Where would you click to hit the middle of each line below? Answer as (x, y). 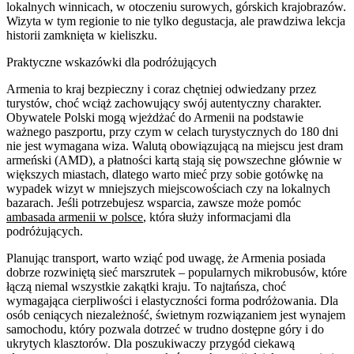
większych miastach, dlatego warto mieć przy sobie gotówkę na (165, 174)
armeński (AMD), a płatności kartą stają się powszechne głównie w (174, 160)
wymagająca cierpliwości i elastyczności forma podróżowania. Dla (172, 300)
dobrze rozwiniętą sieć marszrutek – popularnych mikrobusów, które (177, 272)
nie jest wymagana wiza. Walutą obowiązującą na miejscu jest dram (175, 145)
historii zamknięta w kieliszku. (82, 35)
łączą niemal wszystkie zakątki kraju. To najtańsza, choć (146, 286)
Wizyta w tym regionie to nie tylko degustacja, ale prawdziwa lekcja (176, 21)
